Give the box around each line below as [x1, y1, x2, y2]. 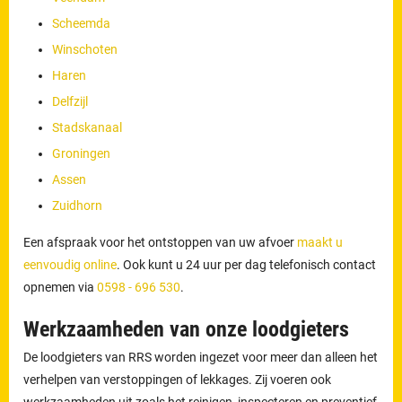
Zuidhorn [52, 197, 103, 213]
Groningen [52, 145, 111, 161]
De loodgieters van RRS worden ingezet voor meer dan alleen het [23, 349, 379, 364]
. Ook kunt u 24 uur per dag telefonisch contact [117, 257, 377, 272]
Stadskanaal [52, 119, 123, 135]
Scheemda [52, 15, 111, 31]
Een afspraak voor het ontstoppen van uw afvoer [23, 234, 298, 249]
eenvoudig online [23, 257, 118, 272]
